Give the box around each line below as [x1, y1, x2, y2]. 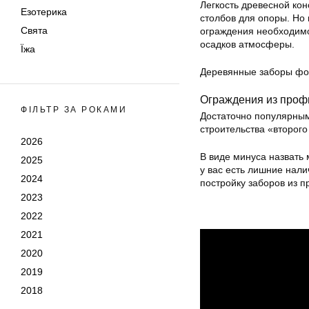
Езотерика [21, 6, 67, 17]
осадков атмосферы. [200, 38, 295, 50]
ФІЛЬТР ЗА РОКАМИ [21, 105, 127, 114]
